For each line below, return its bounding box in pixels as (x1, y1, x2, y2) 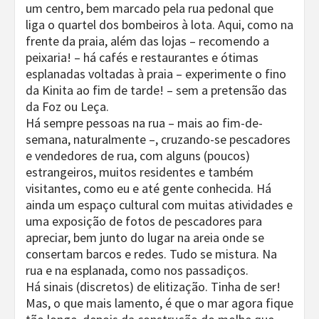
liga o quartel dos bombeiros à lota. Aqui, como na (26, 16, 293, 33)
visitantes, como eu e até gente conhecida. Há (26, 180, 271, 197)
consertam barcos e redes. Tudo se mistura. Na (26, 246, 277, 262)
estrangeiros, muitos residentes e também (26, 164, 253, 180)
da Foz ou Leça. (26, 98, 109, 115)
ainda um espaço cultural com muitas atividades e (26, 197, 293, 213)
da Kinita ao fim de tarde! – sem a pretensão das (26, 82, 287, 98)
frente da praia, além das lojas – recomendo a (26, 33, 269, 49)
